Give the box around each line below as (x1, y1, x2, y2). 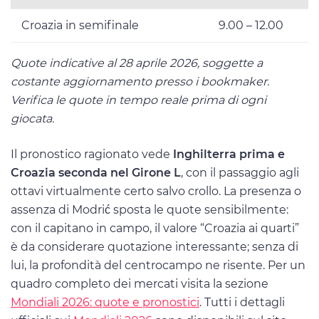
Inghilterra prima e (173, 147, 285, 161)
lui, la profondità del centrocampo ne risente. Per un (11, 258, 305, 272)
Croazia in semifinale (21, 19, 139, 33)
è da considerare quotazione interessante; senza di (11, 239, 298, 253)
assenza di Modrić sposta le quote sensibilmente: (11, 202, 288, 216)
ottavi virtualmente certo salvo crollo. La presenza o (11, 184, 301, 198)
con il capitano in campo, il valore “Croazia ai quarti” (11, 221, 299, 235)
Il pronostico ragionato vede (11, 147, 173, 161)
